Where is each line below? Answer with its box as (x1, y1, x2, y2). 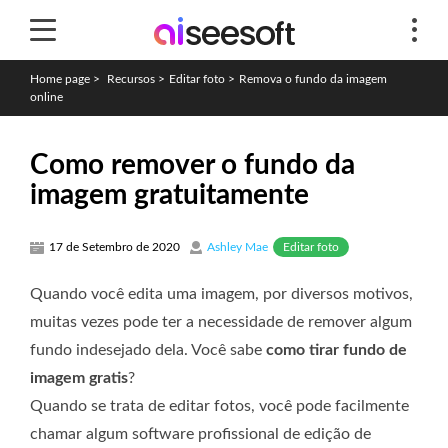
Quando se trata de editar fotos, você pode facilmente (30, 397, 409, 414)
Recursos (107, 73, 155, 85)
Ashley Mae (207, 241, 268, 253)
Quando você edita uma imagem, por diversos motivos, (30, 285, 413, 302)
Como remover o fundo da (30, 151, 355, 179)
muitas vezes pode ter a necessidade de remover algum (30, 313, 412, 330)
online (30, 91, 63, 103)
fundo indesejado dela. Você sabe (30, 341, 266, 358)
